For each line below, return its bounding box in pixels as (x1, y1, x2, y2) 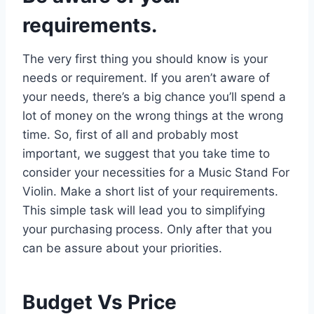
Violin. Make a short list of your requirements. (22, 184, 278, 198)
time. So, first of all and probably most (22, 127, 238, 142)
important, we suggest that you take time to (22, 146, 270, 161)
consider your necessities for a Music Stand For (22, 165, 289, 179)
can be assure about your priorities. (22, 240, 222, 255)
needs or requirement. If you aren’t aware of (22, 70, 270, 85)
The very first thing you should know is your (22, 51, 268, 66)
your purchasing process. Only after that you (22, 221, 272, 236)
